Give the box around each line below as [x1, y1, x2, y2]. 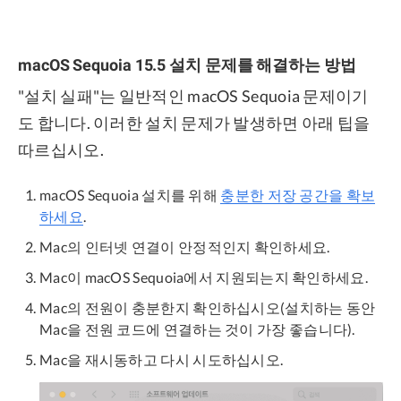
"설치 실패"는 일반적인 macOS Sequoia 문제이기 [18, 86, 369, 107]
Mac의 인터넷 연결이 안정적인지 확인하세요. [39, 238, 330, 256]
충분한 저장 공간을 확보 [220, 186, 376, 204]
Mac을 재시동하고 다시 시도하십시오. [39, 351, 284, 369]
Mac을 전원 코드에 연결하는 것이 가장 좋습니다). [39, 320, 355, 338]
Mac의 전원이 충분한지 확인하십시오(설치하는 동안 [39, 299, 376, 317]
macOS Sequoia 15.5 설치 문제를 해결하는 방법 [18, 55, 356, 75]
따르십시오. [18, 140, 104, 160]
